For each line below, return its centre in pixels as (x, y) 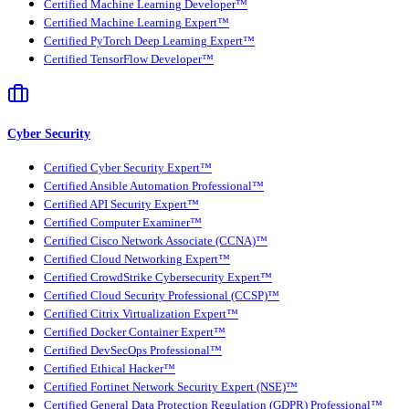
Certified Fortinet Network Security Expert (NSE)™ (171, 388)
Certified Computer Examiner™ (123, 223)
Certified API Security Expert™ (121, 205)
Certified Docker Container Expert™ (135, 333)
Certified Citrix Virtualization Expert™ (141, 315)
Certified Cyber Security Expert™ (128, 168)
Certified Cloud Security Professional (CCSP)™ (162, 296)
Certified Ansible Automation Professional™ (154, 187)
